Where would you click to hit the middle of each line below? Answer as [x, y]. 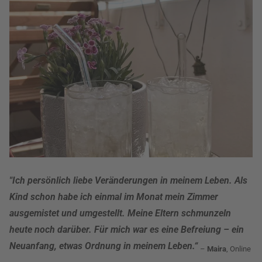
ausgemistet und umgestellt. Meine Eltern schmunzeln [120, 213]
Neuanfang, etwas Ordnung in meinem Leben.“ [104, 246]
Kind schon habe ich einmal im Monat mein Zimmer [114, 197]
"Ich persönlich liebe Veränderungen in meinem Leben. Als [128, 180]
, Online [239, 249]
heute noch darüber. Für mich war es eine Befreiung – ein [127, 230]
